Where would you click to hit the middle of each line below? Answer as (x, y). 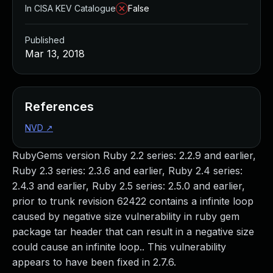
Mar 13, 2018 (55, 54)
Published (45, 40)
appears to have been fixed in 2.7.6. (94, 262)
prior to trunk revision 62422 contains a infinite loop (133, 201)
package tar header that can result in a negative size (133, 232)
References (59, 107)
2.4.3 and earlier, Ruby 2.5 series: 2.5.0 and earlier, (129, 186)
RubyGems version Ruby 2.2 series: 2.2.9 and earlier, (134, 155)
